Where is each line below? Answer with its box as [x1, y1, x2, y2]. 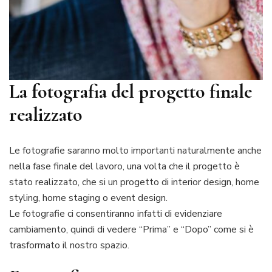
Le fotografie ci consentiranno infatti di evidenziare [9, 206, 222, 220]
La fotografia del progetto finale [9, 80, 252, 104]
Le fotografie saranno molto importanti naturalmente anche [9, 143, 262, 157]
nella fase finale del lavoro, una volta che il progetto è [9, 159, 240, 173]
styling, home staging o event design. [9, 191, 168, 205]
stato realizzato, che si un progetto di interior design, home [9, 175, 259, 189]
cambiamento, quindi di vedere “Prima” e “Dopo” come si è [9, 222, 254, 236]
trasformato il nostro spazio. [9, 238, 129, 252]
